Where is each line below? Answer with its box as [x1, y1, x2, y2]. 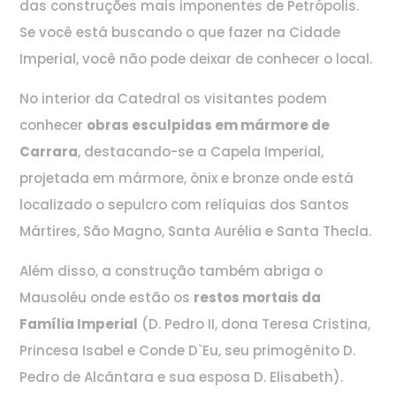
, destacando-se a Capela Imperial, [78, 142, 324, 162]
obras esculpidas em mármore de [87, 116, 331, 135]
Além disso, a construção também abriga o [19, 262, 324, 281]
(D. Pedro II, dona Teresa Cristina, [138, 315, 371, 334]
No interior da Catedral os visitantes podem [19, 89, 328, 109]
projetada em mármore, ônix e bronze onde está [19, 169, 354, 188]
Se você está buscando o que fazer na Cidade [19, 23, 341, 42]
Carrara [19, 142, 79, 162]
